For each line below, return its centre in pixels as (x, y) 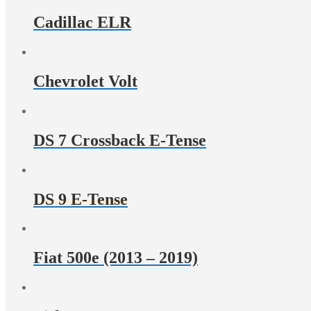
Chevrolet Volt (85, 81)
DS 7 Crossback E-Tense (120, 140)
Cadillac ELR (82, 23)
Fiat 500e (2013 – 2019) (116, 258)
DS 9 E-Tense (81, 199)
